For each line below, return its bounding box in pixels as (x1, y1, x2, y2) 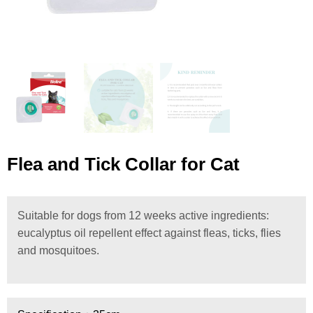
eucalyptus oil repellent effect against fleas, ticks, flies (17, 226, 281, 239)
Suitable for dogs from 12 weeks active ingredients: (17, 209, 269, 221)
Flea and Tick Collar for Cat (7, 153, 240, 175)
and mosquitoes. (17, 244, 99, 256)
